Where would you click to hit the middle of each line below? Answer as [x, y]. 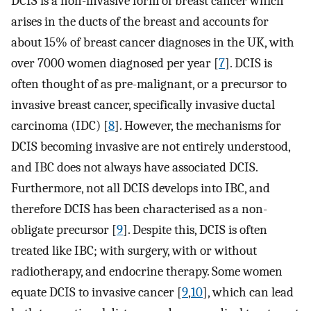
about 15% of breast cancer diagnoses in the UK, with [153, 43]
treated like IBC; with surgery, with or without [134, 251]
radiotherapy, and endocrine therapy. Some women [147, 272]
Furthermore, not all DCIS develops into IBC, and [141, 188]
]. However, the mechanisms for [198, 126]
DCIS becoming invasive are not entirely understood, [151, 147]
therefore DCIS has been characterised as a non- [139, 209]
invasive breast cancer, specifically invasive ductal [143, 105]
